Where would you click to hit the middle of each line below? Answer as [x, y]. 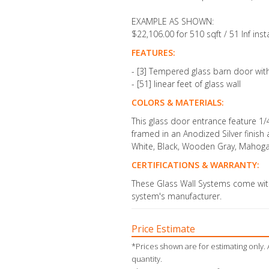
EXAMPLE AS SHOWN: [173, 21]
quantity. [147, 259]
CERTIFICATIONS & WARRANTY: [195, 165]
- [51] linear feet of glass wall [186, 84]
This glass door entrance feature [195, 121]
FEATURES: [153, 53]
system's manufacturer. [177, 196]
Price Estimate [163, 229]
